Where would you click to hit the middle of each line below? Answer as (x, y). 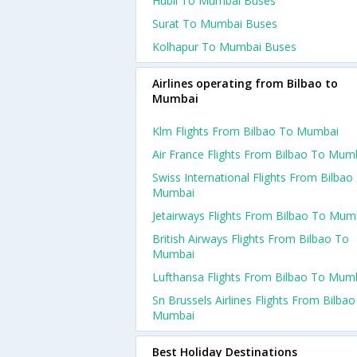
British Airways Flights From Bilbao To (251, 239)
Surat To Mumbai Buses (215, 24)
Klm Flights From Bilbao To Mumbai (245, 131)
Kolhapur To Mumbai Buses (224, 47)
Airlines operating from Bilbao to (245, 83)
